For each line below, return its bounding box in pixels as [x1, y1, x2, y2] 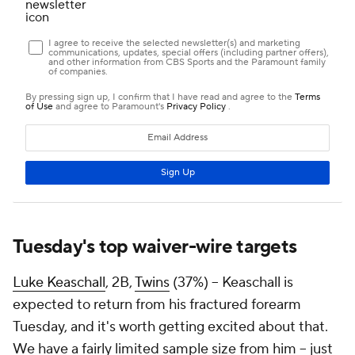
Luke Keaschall [13, 273, 105, 292]
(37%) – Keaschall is [170, 273, 293, 292]
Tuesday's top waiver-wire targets [13, 234, 297, 259]
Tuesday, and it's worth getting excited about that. [13, 317, 328, 336]
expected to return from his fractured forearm [13, 295, 301, 314]
